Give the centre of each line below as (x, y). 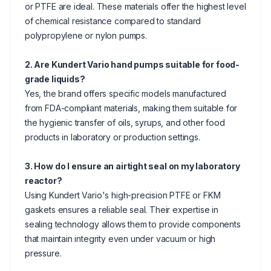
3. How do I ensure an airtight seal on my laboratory (132, 166)
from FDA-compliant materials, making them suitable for (131, 108)
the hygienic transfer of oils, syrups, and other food (125, 122)
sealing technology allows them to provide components (133, 224)
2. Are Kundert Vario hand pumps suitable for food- (132, 64)
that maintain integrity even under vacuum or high (120, 239)
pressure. (43, 253)
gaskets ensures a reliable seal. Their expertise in (122, 210)
